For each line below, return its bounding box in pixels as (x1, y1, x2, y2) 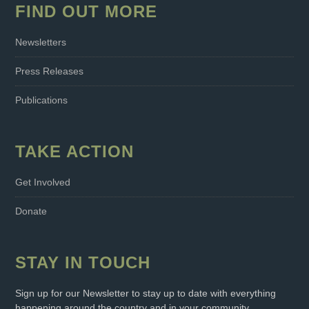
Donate (15, 205, 48, 217)
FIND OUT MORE (15, 1, 158, 21)
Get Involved (15, 176, 71, 188)
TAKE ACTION (15, 141, 134, 161)
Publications (15, 94, 68, 106)
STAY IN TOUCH (15, 252, 151, 272)
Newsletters (15, 36, 67, 48)
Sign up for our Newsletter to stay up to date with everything (15, 287, 277, 299)
